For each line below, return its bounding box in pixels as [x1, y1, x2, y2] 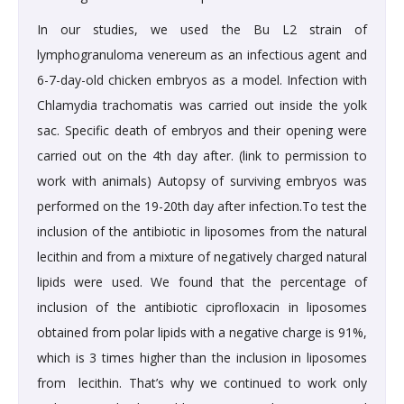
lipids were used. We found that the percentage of [37, 273, 367, 291]
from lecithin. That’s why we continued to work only [37, 374, 367, 392]
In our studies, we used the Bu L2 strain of [37, 21, 367, 39]
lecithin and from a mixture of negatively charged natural [37, 248, 367, 266]
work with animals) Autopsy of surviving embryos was [37, 172, 367, 190]
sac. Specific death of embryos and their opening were [37, 122, 367, 140]
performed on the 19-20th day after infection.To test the [37, 197, 367, 216]
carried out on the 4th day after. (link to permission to [37, 147, 367, 165]
